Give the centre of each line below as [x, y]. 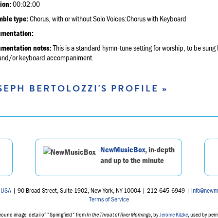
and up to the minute [132, 160]
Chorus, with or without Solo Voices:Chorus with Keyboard [107, 18]
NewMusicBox [123, 150]
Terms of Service [109, 199]
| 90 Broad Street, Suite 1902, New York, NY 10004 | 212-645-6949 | [101, 191]
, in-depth [160, 150]
